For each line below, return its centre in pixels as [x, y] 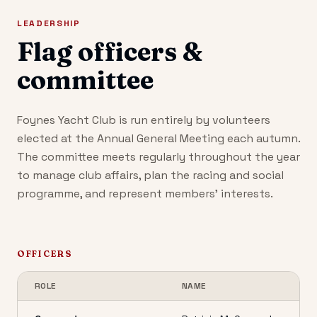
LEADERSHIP [49, 23]
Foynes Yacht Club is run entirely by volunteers [144, 120]
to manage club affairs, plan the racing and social [150, 175]
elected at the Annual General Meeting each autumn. [158, 138]
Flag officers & [110, 52]
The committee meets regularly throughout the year [158, 157]
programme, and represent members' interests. [145, 194]
